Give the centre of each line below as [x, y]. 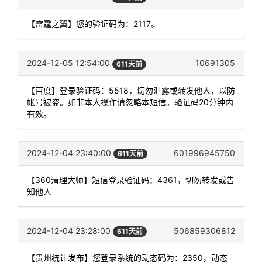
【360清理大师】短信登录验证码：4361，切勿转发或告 [131, 180]
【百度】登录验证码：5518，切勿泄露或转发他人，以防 [131, 90]
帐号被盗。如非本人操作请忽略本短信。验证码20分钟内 [130, 102]
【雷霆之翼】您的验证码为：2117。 [93, 24]
